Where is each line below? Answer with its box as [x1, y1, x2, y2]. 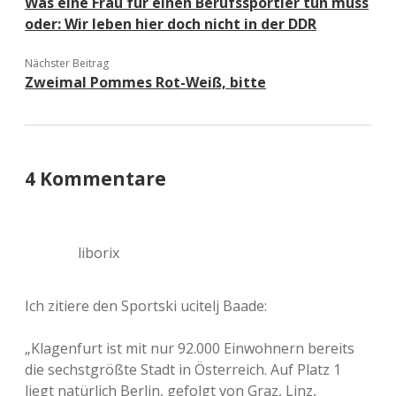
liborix [78, 243, 119, 263]
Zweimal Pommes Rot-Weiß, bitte [25, 72, 266, 92]
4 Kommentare [25, 166, 166, 191]
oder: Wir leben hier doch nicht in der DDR [25, 14, 316, 34]
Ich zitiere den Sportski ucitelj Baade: [25, 296, 267, 316]
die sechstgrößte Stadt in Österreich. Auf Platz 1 [25, 360, 341, 379]
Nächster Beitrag [25, 56, 109, 71]
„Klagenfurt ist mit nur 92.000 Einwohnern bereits [25, 339, 354, 358]
